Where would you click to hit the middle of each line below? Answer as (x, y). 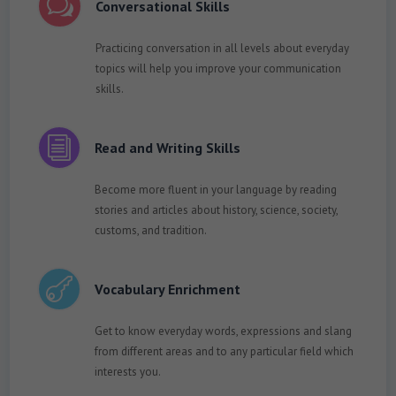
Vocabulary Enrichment (167, 289)
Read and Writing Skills (167, 147)
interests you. (127, 371)
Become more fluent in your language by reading (215, 189)
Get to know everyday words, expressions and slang (223, 331)
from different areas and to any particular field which (224, 351)
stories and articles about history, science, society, (216, 209)
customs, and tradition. (150, 230)
